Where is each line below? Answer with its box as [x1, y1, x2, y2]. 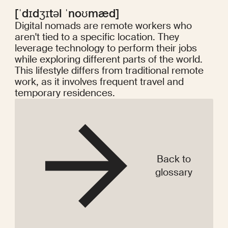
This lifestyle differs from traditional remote [14, 64, 204, 77]
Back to [156, 152, 191, 165]
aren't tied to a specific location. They [14, 31, 179, 44]
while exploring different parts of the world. [14, 53, 203, 66]
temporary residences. [14, 87, 115, 100]
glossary [155, 165, 192, 179]
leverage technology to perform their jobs [14, 42, 197, 55]
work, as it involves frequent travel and [14, 75, 184, 89]
